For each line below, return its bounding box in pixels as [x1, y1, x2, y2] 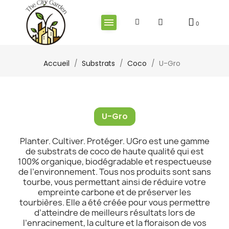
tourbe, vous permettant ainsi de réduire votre [23, 176, 206, 188]
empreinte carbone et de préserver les [38, 186, 191, 198]
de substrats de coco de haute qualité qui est [25, 145, 204, 157]
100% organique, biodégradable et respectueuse [17, 155, 212, 167]
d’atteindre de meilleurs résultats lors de [34, 207, 195, 218]
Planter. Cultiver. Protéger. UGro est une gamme [19, 135, 210, 147]
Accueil [43, 58, 70, 68]
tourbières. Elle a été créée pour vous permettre [19, 196, 210, 208]
